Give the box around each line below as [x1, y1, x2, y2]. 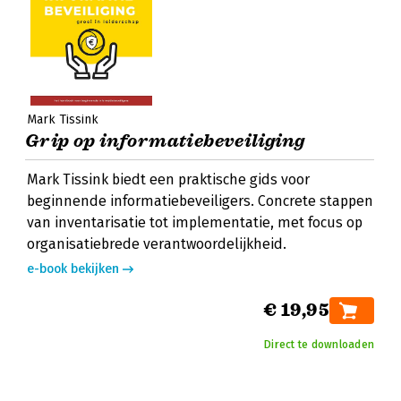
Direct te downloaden [264, 338, 374, 351]
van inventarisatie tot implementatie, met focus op [27, 214, 363, 231]
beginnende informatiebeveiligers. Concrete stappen [27, 192, 373, 209]
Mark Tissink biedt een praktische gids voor [27, 171, 310, 188]
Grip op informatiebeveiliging [25, 130, 305, 152]
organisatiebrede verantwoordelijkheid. [27, 235, 286, 252]
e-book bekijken [27, 261, 119, 277]
